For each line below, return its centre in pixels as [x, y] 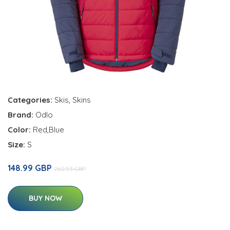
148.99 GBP [31, 168]
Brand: [22, 115]
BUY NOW [45, 198]
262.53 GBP [70, 169]
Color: [20, 130]
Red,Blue [49, 130]
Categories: [30, 100]
